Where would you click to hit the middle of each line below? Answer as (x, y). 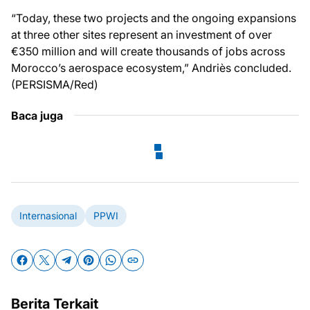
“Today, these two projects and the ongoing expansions (154, 18)
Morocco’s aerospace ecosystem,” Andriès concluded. (151, 67)
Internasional (48, 216)
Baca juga (37, 115)
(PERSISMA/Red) (55, 84)
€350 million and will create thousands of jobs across (148, 51)
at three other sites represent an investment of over (142, 34)
